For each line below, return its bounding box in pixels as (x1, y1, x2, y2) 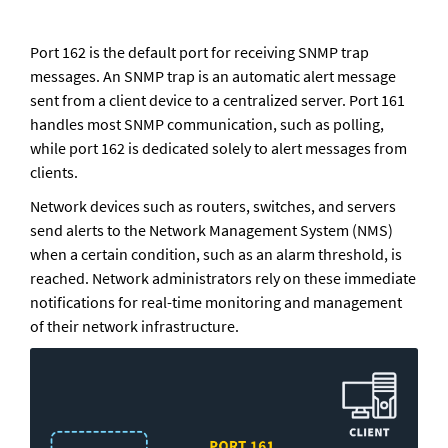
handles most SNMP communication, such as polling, (30, 114, 384, 135)
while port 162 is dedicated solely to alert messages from (30, 138, 407, 159)
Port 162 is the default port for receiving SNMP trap (30, 42, 369, 63)
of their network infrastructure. (30, 316, 239, 337)
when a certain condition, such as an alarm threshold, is (30, 244, 402, 265)
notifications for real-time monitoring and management (30, 292, 402, 313)
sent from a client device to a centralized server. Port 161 (30, 90, 405, 111)
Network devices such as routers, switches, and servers (30, 196, 396, 217)
